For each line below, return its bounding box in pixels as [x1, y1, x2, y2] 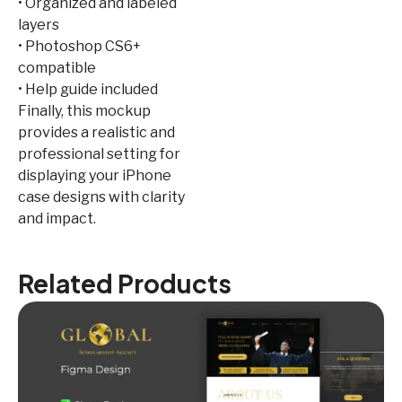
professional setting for [18, 144, 180, 162]
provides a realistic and [18, 123, 175, 141]
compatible [18, 58, 96, 76]
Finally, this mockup [18, 101, 151, 119]
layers [18, 15, 59, 33]
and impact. [18, 209, 96, 227]
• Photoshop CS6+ [18, 37, 141, 55]
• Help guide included [18, 80, 158, 98]
